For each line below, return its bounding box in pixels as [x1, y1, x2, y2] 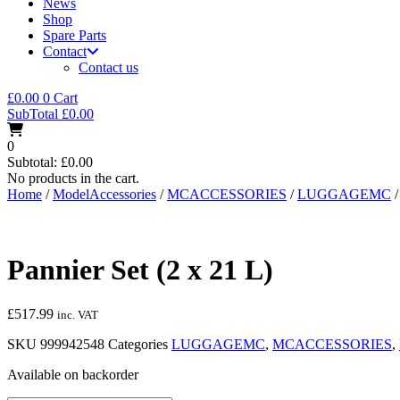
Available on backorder [7, 366, 138, 382]
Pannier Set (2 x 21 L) [7, 254, 273, 287]
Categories [108, 336, 168, 352]
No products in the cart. [7, 170, 139, 186]
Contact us [79, 59, 138, 75]
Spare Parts [43, 27, 106, 43]
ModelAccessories [53, 186, 156, 202]
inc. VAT [57, 307, 98, 321]
